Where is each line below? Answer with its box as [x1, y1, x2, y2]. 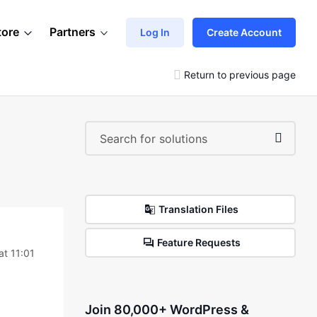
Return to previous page [184, 68, 296, 81]
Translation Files [158, 203, 239, 215]
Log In [140, 25, 170, 38]
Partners [50, 25, 96, 39]
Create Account [207, 25, 282, 38]
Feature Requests [156, 236, 241, 248]
